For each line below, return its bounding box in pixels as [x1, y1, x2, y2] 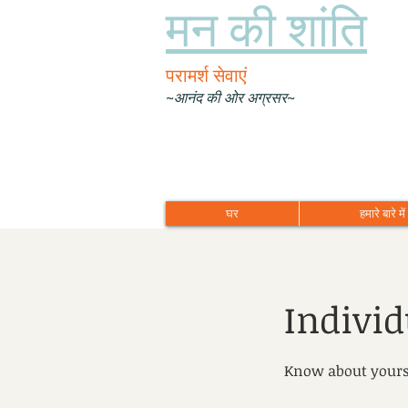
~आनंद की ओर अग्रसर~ [166, 87, 295, 107]
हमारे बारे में [360, 205, 405, 221]
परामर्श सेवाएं [166, 62, 247, 87]
